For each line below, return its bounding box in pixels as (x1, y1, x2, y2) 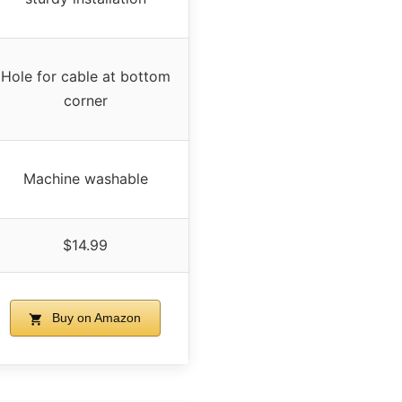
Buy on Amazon (48, 310, 142, 326)
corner (63, 92, 108, 110)
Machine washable (22, 170, 148, 188)
